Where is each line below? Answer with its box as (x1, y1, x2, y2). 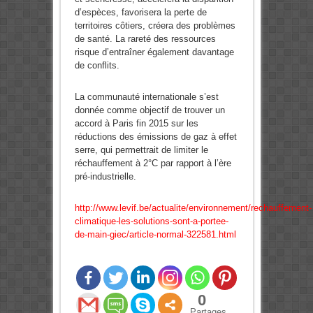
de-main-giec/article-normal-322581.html (74, 229, 236, 240)
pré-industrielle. (74, 171, 136, 182)
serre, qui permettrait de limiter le (74, 145, 208, 156)
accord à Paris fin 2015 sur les (74, 118, 198, 129)
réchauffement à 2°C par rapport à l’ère (74, 158, 231, 169)
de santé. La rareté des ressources (74, 34, 216, 45)
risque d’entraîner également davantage (74, 47, 234, 58)
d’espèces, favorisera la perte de (74, 7, 207, 18)
